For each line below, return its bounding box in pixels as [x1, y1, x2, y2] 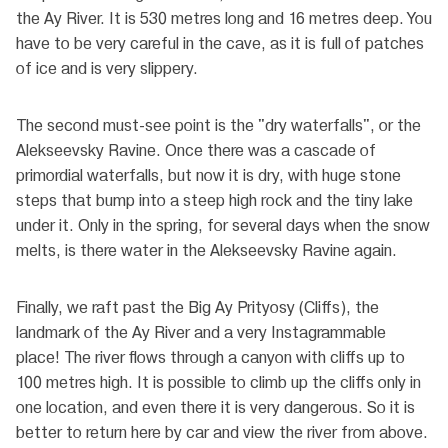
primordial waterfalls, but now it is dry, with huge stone [16, 166, 401, 186]
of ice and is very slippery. [16, 59, 198, 79]
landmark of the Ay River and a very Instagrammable [16, 323, 386, 343]
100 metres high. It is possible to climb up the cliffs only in [16, 373, 421, 393]
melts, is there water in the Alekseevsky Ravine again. [16, 241, 397, 261]
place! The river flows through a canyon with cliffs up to [16, 348, 405, 368]
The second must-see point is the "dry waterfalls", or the [16, 116, 421, 136]
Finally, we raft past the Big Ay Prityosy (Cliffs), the [16, 298, 379, 318]
